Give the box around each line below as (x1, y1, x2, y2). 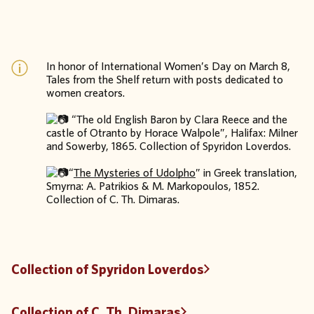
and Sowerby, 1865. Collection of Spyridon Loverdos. (46, 138, 291, 153)
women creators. (46, 85, 126, 100)
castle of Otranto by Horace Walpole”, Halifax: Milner (46, 125, 298, 140)
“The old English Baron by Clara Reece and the (69, 111, 287, 127)
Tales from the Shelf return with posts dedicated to (46, 71, 283, 87)
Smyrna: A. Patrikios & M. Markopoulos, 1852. (46, 178, 259, 193)
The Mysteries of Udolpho (74, 165, 196, 180)
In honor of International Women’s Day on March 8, (46, 58, 290, 74)
